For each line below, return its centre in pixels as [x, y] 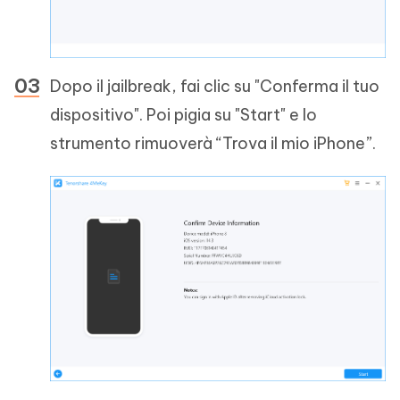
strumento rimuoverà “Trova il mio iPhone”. [213, 144]
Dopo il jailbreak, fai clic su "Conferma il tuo [215, 87]
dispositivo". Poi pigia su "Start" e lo [183, 115]
